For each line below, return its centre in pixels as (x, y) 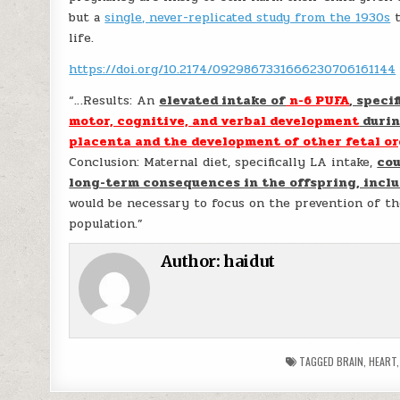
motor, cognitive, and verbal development (214, 121)
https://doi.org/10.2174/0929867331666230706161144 (233, 69)
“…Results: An (114, 100)
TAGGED (317, 361)
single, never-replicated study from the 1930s (248, 17)
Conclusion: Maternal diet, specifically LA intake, (223, 162)
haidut (249, 261)
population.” (106, 224)
